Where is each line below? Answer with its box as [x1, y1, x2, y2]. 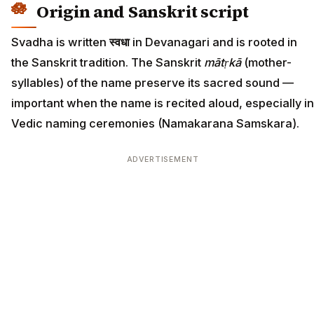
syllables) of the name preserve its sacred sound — [11, 76, 294, 90]
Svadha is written [11, 35, 109, 50]
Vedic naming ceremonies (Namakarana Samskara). [11, 116, 299, 131]
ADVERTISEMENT [126, 155, 199, 165]
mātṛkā [204, 55, 241, 70]
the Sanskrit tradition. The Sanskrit [11, 55, 204, 70]
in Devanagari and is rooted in [130, 35, 297, 50]
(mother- [241, 55, 292, 70]
